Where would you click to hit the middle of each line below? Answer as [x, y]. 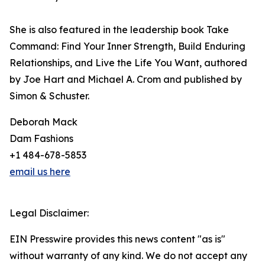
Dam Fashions [41, 139]
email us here [40, 172]
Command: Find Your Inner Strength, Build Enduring [127, 46]
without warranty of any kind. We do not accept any [128, 256]
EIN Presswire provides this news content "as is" [117, 239]
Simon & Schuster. [49, 96]
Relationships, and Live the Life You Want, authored [128, 63]
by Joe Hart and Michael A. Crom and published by [126, 80]
